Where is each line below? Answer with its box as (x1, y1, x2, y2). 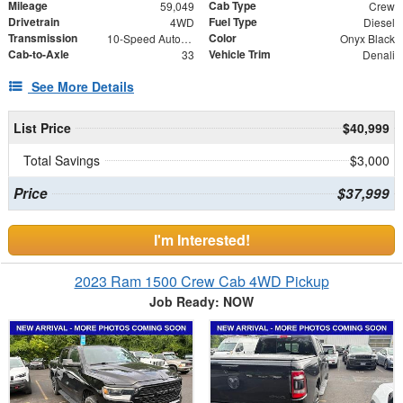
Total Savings (23, 151, 100, 170)
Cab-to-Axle (8, 46, 69, 63)
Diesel (363, 14, 395, 31)
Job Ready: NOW (149, 292, 254, 311)
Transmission (8, 30, 77, 47)
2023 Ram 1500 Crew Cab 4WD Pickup (74, 271, 329, 292)
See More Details (31, 77, 134, 96)
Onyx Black (339, 31, 395, 47)
